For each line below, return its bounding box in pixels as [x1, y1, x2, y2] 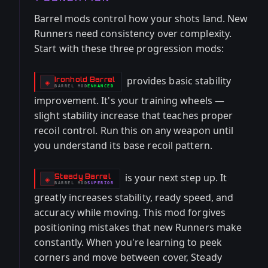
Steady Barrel [54, 172, 111, 181]
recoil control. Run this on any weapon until [34, 124, 234, 137]
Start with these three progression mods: [34, 42, 224, 55]
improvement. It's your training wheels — [34, 94, 225, 107]
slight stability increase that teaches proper [34, 109, 233, 122]
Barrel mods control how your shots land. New [34, 12, 248, 25]
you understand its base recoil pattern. [34, 139, 212, 152]
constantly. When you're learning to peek [34, 236, 223, 249]
